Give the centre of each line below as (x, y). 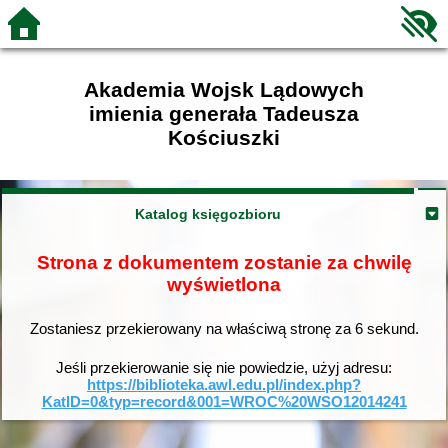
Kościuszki (224, 137)
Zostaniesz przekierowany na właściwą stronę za (192, 329)
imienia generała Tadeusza (224, 113)
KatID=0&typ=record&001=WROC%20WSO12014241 (224, 401)
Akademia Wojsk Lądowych (224, 89)
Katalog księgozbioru (207, 214)
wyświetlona (224, 284)
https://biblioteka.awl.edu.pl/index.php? (224, 384)
